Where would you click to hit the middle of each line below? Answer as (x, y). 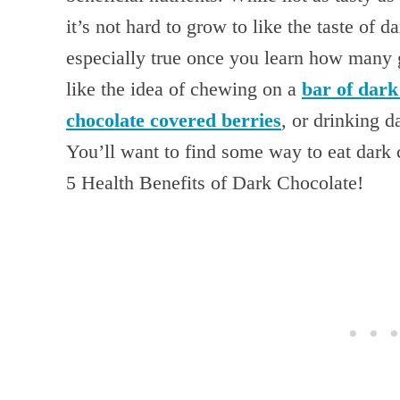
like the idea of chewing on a (184, 89)
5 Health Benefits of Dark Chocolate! (215, 183)
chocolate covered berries (174, 121)
